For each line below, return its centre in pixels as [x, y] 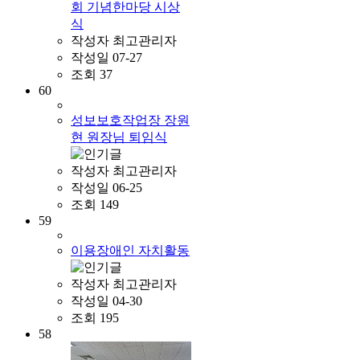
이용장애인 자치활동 [130, 250]
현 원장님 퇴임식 [119, 137]
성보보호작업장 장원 [130, 120]
